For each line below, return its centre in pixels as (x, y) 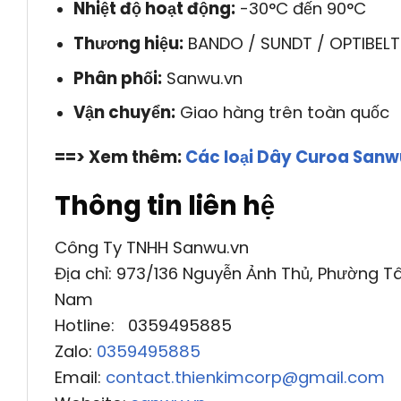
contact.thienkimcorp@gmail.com (245, 377)
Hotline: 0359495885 (143, 325)
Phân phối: (117, 78)
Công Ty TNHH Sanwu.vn (152, 247)
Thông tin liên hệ (165, 205)
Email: (80, 377)
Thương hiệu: (128, 44)
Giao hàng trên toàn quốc (282, 113)
